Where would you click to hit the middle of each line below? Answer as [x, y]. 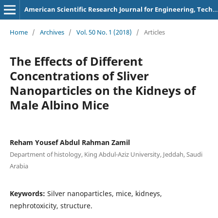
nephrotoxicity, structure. [51, 205]
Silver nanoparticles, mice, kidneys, [104, 193]
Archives [52, 32]
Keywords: [28, 193]
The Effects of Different [76, 61]
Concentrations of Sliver [79, 75]
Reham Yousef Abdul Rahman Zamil [70, 142]
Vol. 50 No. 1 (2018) [104, 32]
